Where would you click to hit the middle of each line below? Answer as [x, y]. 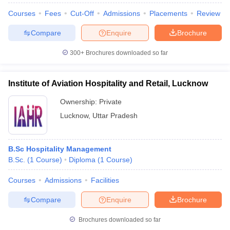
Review [208, 13]
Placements [168, 13]
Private [110, 102]
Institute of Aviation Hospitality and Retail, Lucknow [108, 83]
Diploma [82, 160]
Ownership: [80, 102]
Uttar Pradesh [115, 116]
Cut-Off [82, 13]
